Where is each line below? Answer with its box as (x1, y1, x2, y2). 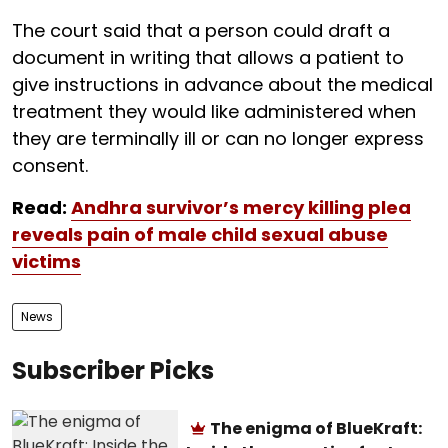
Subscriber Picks (12, 353, 214, 387)
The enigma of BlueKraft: (210, 416, 423, 440)
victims (12, 248, 81, 274)
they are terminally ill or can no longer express (12, 125, 424, 151)
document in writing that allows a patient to (12, 44, 404, 70)
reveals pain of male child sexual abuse (12, 221, 388, 247)
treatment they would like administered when (12, 98, 416, 124)
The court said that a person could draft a (12, 17, 390, 43)
